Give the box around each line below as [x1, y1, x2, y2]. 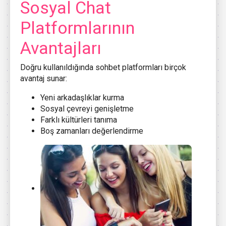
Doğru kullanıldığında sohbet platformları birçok [20, 62, 186, 72]
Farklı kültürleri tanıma [40, 115, 117, 125]
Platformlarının [20, 17, 135, 38]
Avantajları [20, 37, 101, 58]
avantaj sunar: [20, 73, 67, 83]
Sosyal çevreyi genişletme [40, 103, 134, 114]
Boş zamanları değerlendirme [40, 126, 143, 136]
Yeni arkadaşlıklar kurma [40, 92, 124, 102]
